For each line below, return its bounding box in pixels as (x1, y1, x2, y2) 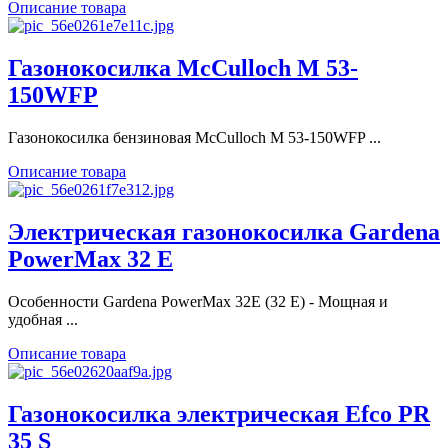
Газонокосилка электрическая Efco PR (8, 400, 430, 427)
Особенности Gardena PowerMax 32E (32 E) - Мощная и (8, 292, 388, 310)
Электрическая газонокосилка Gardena (8, 218, 440, 245)
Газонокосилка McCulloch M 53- (8, 54, 358, 81)
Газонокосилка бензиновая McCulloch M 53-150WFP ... (8, 128, 381, 146)
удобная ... (8, 310, 78, 328)
